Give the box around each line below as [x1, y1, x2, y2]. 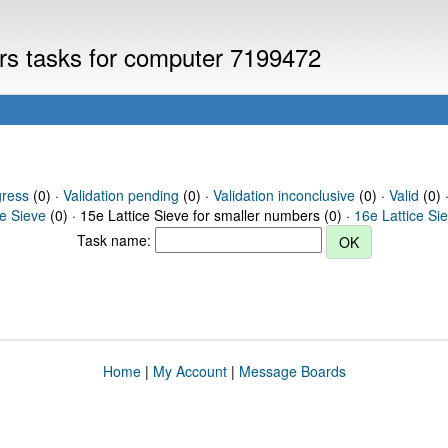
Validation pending [62, 185, 179, 205]
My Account [152, 361, 227, 381]
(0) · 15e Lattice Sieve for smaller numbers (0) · [46, 205, 354, 225]
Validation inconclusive [212, 185, 355, 205]
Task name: [76, 229, 155, 250]
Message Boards [238, 361, 346, 381]
